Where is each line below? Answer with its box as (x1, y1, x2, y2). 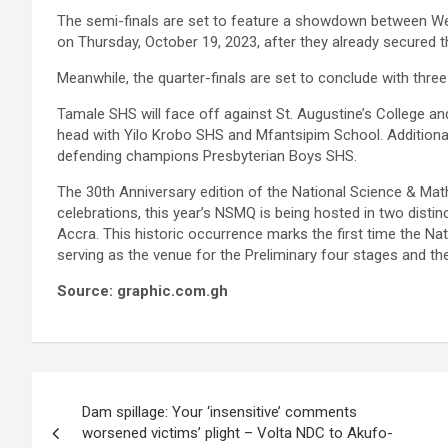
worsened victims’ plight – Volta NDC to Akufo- (82, 424, 393, 442)
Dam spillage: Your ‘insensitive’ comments (82, 403, 357, 421)
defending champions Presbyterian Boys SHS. (57, 147, 357, 165)
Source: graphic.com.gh (57, 282, 228, 300)
